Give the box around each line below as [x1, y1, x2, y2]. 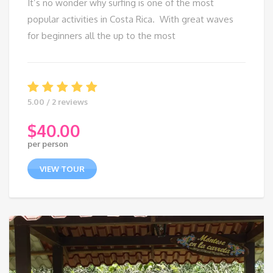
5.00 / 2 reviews [27, 97, 88, 107]
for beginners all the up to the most [27, 30, 175, 42]
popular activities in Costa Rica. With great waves [27, 13, 233, 26]
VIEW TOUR [39, 164, 85, 174]
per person [27, 139, 68, 149]
